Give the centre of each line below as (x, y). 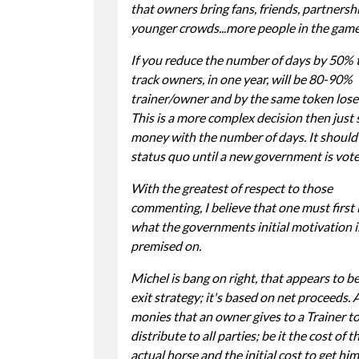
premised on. (166, 245)
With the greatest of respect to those (232, 188)
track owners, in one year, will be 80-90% (242, 79)
